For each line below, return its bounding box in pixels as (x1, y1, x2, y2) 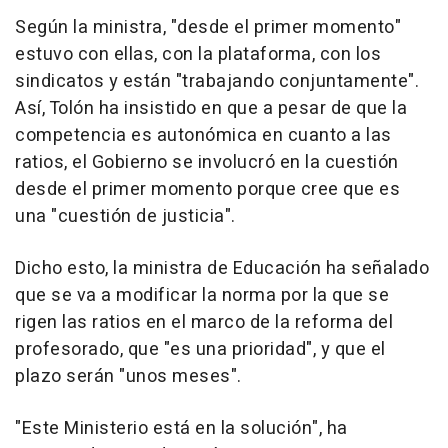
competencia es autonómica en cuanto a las (15, 122, 392, 150)
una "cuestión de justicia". (15, 203, 236, 231)
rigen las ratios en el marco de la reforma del (15, 309, 393, 337)
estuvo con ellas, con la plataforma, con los (15, 41, 381, 69)
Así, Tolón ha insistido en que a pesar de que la (15, 95, 407, 123)
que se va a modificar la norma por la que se (15, 282, 389, 310)
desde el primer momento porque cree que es (15, 176, 400, 204)
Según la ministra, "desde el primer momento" (15, 14, 401, 42)
